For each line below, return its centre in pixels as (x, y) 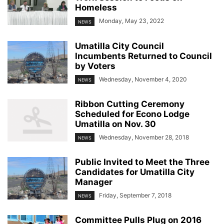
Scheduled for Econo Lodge (132, 114)
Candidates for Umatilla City (135, 172)
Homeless (96, 8)
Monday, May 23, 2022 (131, 21)
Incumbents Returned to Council (143, 56)
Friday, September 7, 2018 (135, 195)
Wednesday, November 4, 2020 (143, 79)
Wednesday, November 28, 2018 (144, 137)
